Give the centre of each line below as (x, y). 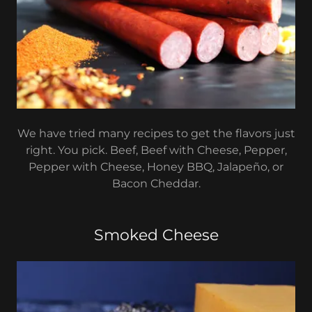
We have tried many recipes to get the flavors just (156, 133)
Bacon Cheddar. (156, 184)
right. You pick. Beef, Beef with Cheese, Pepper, (156, 150)
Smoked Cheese (156, 235)
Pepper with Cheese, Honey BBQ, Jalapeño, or (156, 167)
